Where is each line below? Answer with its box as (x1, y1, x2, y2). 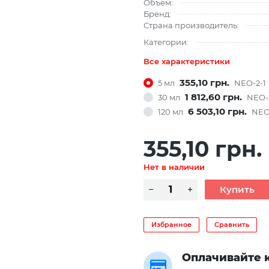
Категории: (144, 37, 189, 47)
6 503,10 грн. (188, 105, 247, 117)
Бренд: (144, 8, 171, 19)
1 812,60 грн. (185, 91, 242, 103)
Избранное (151, 220, 192, 229)
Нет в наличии (144, 162, 205, 172)
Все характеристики (144, 56, 230, 66)
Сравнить (214, 220, 249, 229)
